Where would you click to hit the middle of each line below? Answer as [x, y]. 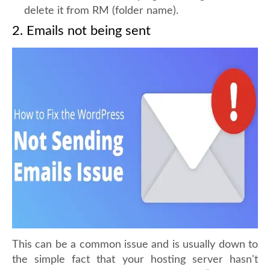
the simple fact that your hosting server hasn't [135, 260]
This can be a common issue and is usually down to [135, 245]
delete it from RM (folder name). [101, 11]
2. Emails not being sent [81, 31]
